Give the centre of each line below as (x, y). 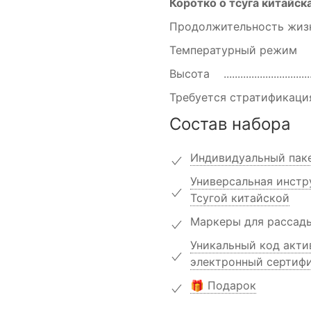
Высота (191, 74)
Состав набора (230, 124)
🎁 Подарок (223, 285)
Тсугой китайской (240, 198)
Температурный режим (235, 50)
